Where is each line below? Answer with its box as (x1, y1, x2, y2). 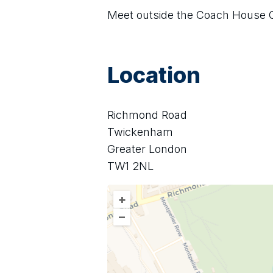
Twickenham (107, 126, 173, 138)
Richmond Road (107, 108, 187, 121)
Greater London (107, 143, 187, 155)
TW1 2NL (107, 160, 154, 172)
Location (107, 62, 200, 88)
